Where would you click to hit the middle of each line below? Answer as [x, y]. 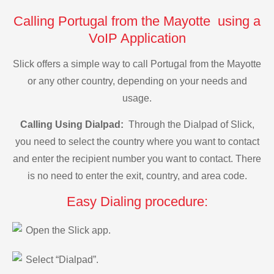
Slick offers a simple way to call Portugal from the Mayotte [137, 64]
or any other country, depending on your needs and [137, 81]
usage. [137, 98]
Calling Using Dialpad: [73, 124]
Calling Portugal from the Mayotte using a [137, 21]
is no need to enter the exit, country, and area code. [137, 176]
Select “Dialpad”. [62, 259]
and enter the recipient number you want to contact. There [137, 158]
